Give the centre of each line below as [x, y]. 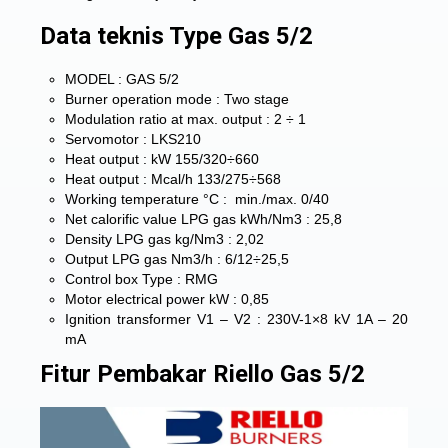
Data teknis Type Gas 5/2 [176, 36]
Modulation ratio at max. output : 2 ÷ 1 [185, 119]
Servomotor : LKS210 [133, 139]
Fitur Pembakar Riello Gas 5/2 [202, 374]
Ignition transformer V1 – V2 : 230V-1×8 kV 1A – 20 [236, 319]
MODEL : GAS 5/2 [122, 79]
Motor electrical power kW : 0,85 [167, 299]
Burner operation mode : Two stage [177, 99]
